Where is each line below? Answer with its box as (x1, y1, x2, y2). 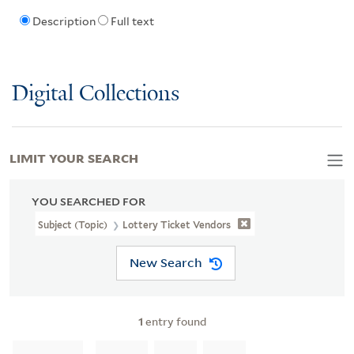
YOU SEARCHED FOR (32, 194, 145, 208)
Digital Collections (12, 81, 179, 107)
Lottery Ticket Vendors (122, 218, 232, 231)
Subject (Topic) (38, 218, 111, 231)
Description (32, 15, 96, 28)
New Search (129, 254, 202, 271)
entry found (143, 313, 206, 329)
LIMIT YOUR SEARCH (9, 148, 138, 166)
